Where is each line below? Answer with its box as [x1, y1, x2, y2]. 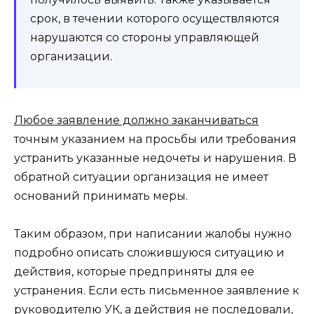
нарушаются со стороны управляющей [30, 30, 259, 44]
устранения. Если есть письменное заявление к [14, 284, 299, 298]
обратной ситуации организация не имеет [14, 170, 268, 184]
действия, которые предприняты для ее [14, 265, 254, 279]
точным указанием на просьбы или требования [14, 132, 296, 146]
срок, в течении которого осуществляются [30, 11, 280, 25]
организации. [30, 49, 112, 63]
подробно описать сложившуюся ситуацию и [14, 246, 285, 260]
